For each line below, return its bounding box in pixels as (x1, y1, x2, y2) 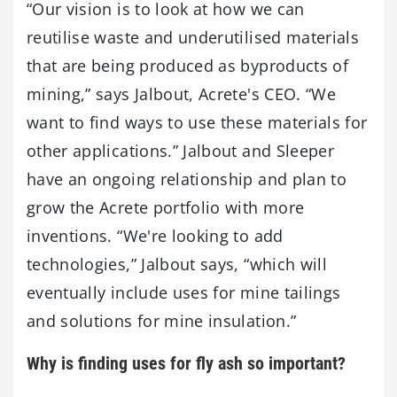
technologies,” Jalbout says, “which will (27, 253, 328, 275)
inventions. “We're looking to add (27, 224, 284, 246)
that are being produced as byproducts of (27, 54, 349, 76)
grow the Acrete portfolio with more (27, 196, 305, 218)
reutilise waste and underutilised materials (27, 26, 360, 48)
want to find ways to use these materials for (27, 111, 368, 133)
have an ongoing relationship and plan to (27, 167, 347, 190)
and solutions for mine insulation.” (27, 309, 297, 331)
